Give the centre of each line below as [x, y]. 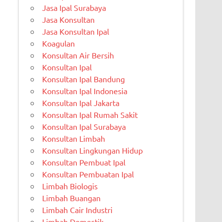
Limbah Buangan [72, 198]
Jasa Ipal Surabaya [74, 8]
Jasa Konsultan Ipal [76, 31]
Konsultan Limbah [74, 139]
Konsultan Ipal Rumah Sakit [90, 115]
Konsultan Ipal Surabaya [84, 127]
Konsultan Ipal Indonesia [85, 91]
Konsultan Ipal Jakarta [81, 103]
